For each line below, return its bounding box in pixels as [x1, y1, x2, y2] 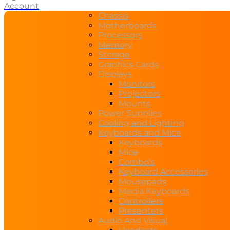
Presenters [119, 206, 163, 216]
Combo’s [119, 157, 155, 167]
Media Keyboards [119, 186, 189, 196]
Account [4, 1, 39, 11]
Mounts [119, 99, 150, 108]
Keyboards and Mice [98, 128, 181, 138]
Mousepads [119, 177, 166, 186]
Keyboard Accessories [119, 167, 208, 177]
